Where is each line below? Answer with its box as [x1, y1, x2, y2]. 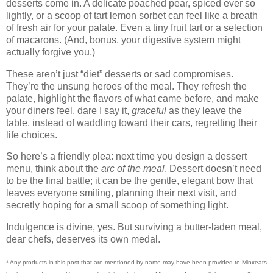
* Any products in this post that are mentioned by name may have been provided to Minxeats [6, 258, 267, 266]
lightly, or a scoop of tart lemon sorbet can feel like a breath [6, 10, 258, 21]
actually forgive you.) [6, 46, 97, 57]
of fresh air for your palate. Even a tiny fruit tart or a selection [6, 22, 263, 33]
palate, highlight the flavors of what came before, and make [6, 93, 259, 104]
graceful [132, 105, 166, 116]
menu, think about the [6, 163, 101, 174]
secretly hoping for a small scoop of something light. [6, 200, 229, 211]
